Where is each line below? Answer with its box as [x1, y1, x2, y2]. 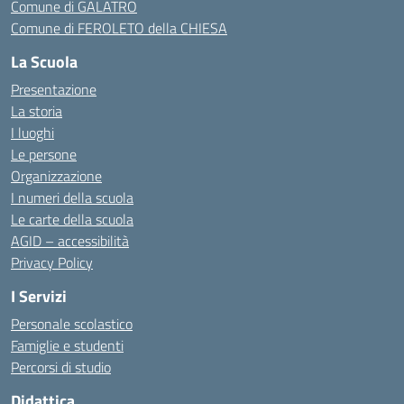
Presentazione [11, 78, 96, 100]
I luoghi [11, 122, 54, 143]
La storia [11, 100, 62, 122]
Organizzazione [11, 165, 102, 187]
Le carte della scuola [11, 208, 133, 230]
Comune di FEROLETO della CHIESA [11, 17, 227, 39]
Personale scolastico [11, 313, 133, 335]
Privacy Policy [11, 252, 93, 273]
